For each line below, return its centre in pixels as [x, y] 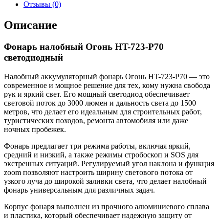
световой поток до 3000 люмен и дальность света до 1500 [100, 103]
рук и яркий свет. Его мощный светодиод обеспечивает [97, 94]
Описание [31, 25]
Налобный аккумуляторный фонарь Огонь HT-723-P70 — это [107, 77]
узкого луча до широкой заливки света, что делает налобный [105, 181]
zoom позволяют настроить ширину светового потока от [98, 172]
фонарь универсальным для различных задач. [79, 190]
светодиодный [33, 58]
